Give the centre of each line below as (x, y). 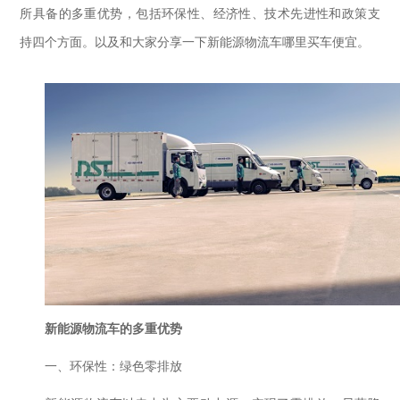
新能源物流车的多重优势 (114, 329)
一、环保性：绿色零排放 (114, 367)
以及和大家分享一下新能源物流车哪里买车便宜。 (233, 42)
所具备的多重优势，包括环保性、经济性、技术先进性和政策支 (200, 13)
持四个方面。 (58, 42)
